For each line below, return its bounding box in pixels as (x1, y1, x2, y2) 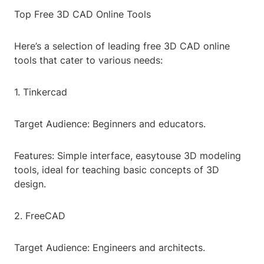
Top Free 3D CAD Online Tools (14, 8, 151, 21)
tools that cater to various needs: (14, 54, 163, 67)
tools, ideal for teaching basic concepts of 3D (14, 164, 219, 176)
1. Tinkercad (14, 86, 67, 98)
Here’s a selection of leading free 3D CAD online (14, 40, 230, 52)
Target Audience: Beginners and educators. (14, 118, 206, 130)
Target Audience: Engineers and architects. (14, 242, 205, 254)
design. (14, 178, 46, 190)
